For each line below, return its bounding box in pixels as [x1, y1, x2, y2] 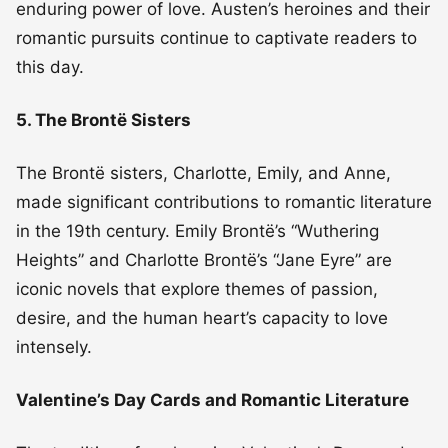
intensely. [16, 336, 92, 357]
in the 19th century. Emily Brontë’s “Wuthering [16, 220, 379, 241]
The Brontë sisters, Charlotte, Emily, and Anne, [16, 162, 391, 183]
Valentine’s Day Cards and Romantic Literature [16, 389, 409, 410]
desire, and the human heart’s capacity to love [16, 307, 388, 328]
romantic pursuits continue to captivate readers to [16, 27, 417, 48]
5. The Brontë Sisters [16, 109, 191, 130]
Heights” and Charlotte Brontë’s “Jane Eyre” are [16, 249, 392, 270]
